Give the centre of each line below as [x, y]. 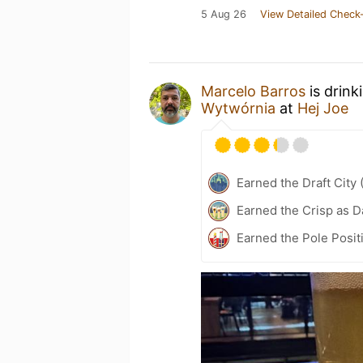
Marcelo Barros [253, 91]
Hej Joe [323, 108]
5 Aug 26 [224, 14]
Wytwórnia [238, 108]
